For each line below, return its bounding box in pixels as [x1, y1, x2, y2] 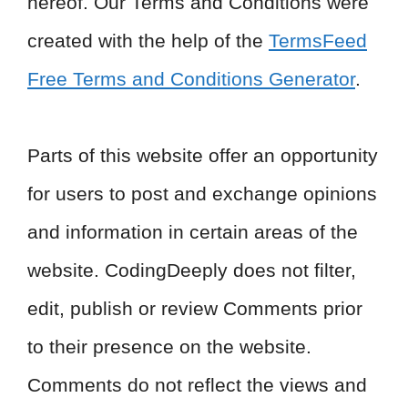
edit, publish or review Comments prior [27, 298, 362, 319]
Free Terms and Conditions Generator [27, 68, 355, 89]
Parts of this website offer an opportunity [27, 145, 378, 166]
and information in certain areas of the [27, 221, 358, 242]
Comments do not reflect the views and [27, 374, 367, 395]
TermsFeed [269, 30, 367, 51]
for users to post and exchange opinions [27, 183, 377, 204]
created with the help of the [27, 30, 269, 51]
